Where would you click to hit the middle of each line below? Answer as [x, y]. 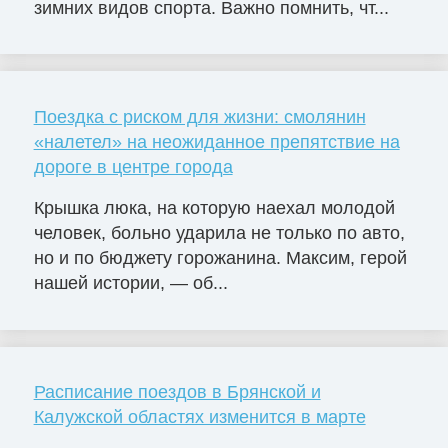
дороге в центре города [133, 166]
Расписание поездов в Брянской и [177, 392]
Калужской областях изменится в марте [199, 417]
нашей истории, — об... [130, 283]
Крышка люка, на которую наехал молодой [214, 208]
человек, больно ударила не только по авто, [219, 233]
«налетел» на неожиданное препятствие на [216, 141]
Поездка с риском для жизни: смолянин [199, 116]
